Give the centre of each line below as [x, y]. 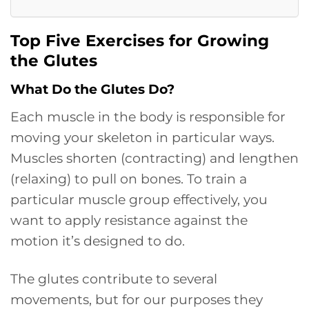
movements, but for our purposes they [137, 299]
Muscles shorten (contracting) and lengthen [154, 158]
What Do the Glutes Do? [92, 89]
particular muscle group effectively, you [139, 199]
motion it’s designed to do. [98, 240]
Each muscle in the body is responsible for [148, 116]
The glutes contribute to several [114, 278]
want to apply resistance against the [129, 220]
